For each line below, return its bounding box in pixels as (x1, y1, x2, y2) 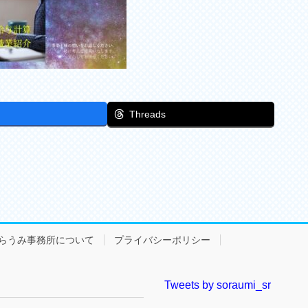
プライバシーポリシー (114, 234, 210, 246)
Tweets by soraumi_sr (164, 279, 271, 291)
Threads (129, 109, 166, 120)
